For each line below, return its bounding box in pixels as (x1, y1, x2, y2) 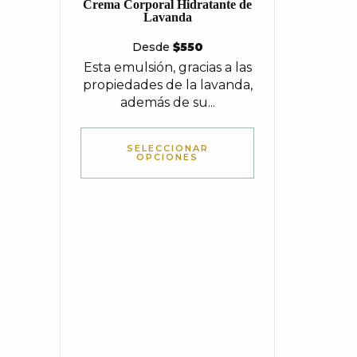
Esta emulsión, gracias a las (83, 60, 252, 75)
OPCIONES (136, 151, 198, 163)
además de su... (120, 95, 215, 110)
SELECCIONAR (126, 143, 209, 154)
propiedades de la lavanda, (82, 77, 253, 92)
